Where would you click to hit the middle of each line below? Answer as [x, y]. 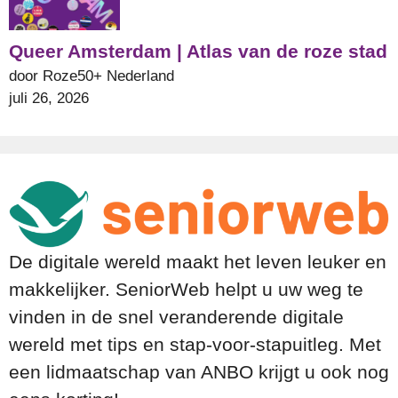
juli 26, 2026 [49, 98]
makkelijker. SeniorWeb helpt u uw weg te [186, 290]
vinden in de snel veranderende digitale [176, 317]
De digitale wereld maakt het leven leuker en [198, 262]
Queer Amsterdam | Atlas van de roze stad [198, 51]
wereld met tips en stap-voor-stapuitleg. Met [195, 345]
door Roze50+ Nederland [92, 76]
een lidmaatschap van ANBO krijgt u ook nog [199, 372]
